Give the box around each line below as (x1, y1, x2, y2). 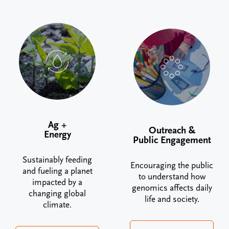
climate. (43, 200, 72, 211)
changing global (29, 189, 86, 199)
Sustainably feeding (22, 155, 92, 166)
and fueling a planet (22, 166, 93, 177)
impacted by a (32, 177, 82, 188)
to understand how (138, 172, 205, 182)
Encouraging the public (130, 161, 213, 171)
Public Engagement (132, 134, 211, 146)
